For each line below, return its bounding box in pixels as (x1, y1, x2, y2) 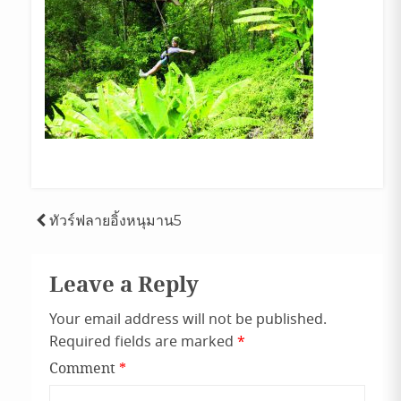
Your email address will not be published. (49, 310, 327, 330)
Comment (49, 358, 119, 380)
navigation (30, 240, 176, 282)
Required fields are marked (49, 332, 237, 353)
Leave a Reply (49, 269, 199, 303)
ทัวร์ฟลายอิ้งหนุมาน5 (49, 212, 182, 229)
